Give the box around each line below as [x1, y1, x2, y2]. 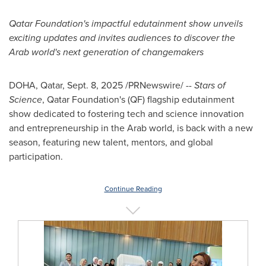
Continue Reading [104, 183, 162, 194]
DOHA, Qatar [9, 78, 62, 92]
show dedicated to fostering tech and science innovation [9, 107, 244, 121]
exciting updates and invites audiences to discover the [9, 31, 235, 45]
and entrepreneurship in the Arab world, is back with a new [9, 121, 253, 135]
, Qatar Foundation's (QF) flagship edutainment [42, 93, 235, 106]
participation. [9, 150, 63, 163]
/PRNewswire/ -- [123, 78, 194, 92]
